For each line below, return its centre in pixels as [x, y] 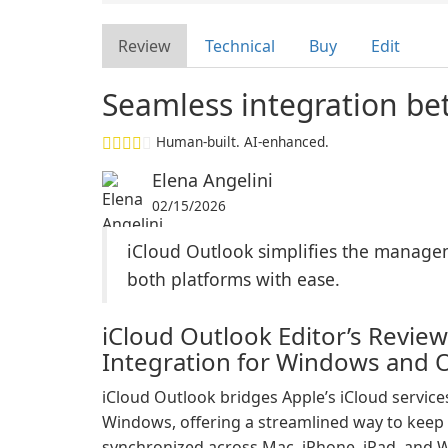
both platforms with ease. [233, 279]
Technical [240, 46]
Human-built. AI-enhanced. [242, 141]
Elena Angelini [212, 180]
